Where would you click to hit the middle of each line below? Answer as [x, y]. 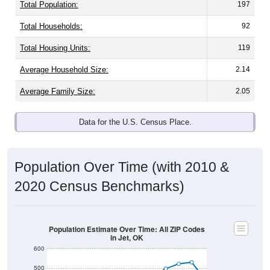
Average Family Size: [58, 92]
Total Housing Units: [55, 48]
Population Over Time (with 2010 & [122, 167]
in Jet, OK [127, 238]
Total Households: [51, 27]
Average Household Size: [64, 70]
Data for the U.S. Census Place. [135, 122]
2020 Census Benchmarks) [99, 187]
